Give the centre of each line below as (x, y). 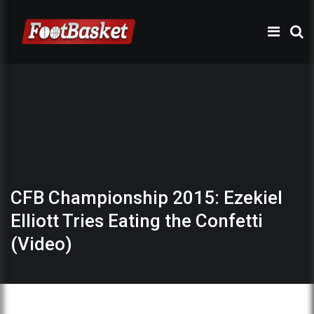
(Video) (41, 244)
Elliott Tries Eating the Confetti (137, 220)
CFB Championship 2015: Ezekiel (146, 197)
